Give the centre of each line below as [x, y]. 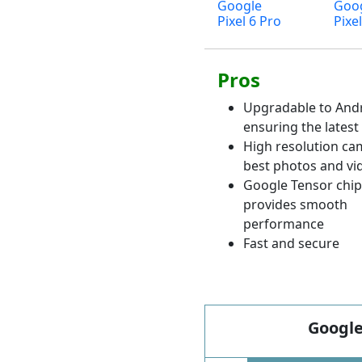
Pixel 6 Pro [249, 21]
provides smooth [295, 204]
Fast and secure [291, 243]
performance [283, 223]
